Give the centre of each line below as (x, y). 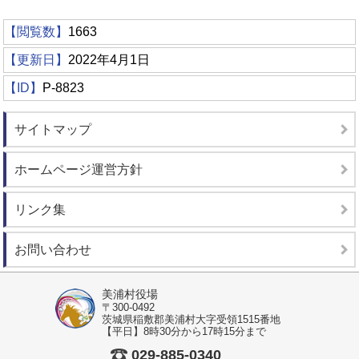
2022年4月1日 (109, 59)
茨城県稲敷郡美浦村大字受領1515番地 (191, 319)
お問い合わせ (53, 249)
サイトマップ (53, 129)
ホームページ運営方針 (79, 169)
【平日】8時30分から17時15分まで (184, 331)
